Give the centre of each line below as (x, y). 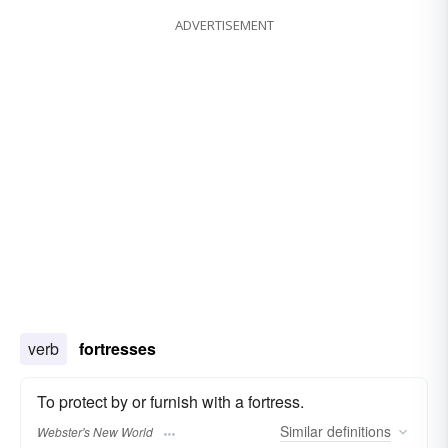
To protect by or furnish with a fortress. (170, 401)
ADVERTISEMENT (224, 24)
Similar (301, 431)
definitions (357, 431)
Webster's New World (95, 432)
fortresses (117, 348)
